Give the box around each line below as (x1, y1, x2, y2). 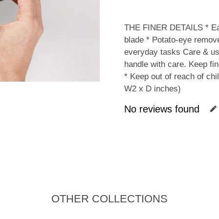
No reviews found (124, 103, 199, 114)
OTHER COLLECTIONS (51, 193, 168, 205)
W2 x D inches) (124, 84, 181, 93)
